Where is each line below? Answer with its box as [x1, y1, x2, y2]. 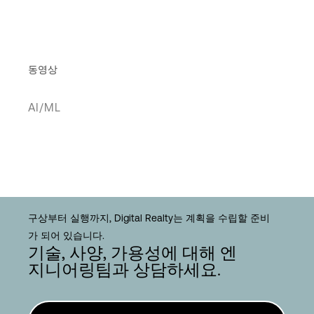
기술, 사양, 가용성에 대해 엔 [28, 243, 237, 262]
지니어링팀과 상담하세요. [28, 260, 221, 279]
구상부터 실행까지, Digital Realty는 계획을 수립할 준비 [28, 212, 270, 224]
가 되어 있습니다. [28, 230, 104, 241]
